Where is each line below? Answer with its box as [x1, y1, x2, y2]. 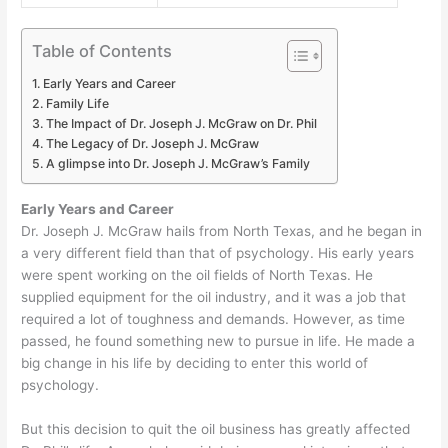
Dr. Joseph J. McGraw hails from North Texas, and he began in [21, 222, 423, 239]
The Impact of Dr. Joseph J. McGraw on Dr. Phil [45, 116, 317, 132]
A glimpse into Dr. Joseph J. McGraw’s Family [45, 156, 310, 172]
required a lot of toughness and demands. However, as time [21, 310, 406, 327]
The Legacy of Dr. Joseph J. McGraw [45, 136, 259, 152]
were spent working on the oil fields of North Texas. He [21, 266, 374, 283]
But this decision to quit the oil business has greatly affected [21, 420, 411, 437]
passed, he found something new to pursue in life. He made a [21, 332, 416, 349]
